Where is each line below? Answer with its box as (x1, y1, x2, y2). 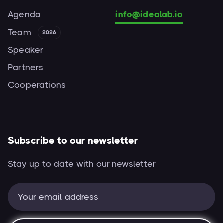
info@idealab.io (115, 9, 183, 19)
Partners (8, 62, 44, 72)
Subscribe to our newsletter (8, 135, 138, 146)
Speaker (8, 45, 44, 55)
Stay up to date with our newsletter (8, 159, 156, 169)
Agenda (8, 9, 41, 19)
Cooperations (8, 80, 66, 90)
